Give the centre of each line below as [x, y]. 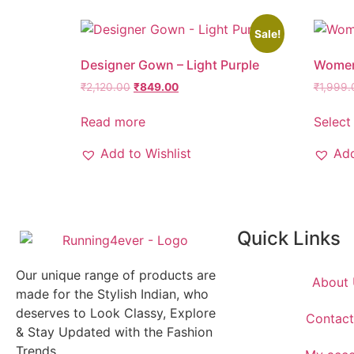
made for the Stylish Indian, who [112, 294]
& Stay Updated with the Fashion [114, 331]
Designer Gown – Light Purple [170, 64]
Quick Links [289, 239]
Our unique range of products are [116, 275]
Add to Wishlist [146, 154]
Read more [113, 122]
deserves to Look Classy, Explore [116, 313]
